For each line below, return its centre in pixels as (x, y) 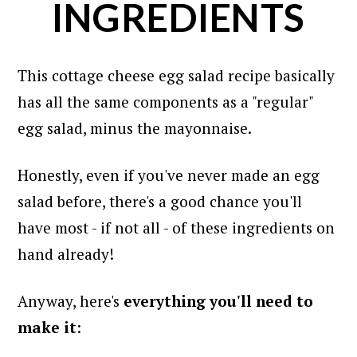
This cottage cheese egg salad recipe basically (177, 75)
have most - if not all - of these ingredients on (177, 227)
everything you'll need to (219, 300)
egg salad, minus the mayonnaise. (135, 127)
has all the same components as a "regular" (166, 101)
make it (47, 327)
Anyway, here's (71, 300)
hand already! (66, 253)
